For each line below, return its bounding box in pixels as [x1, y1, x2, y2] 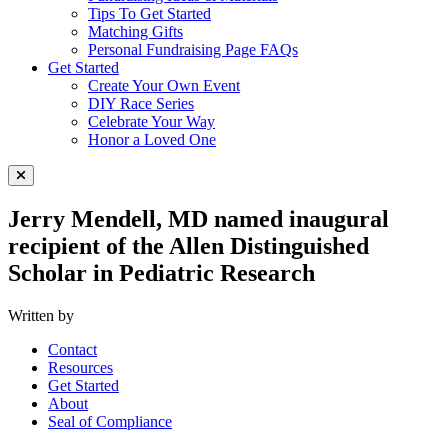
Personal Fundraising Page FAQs [88, 41, 298, 58]
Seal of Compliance [48, 412, 172, 430]
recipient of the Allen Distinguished [8, 232, 369, 259]
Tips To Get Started [88, 5, 211, 22]
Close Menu [20, 182, 89, 197]
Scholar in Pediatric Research [8, 259, 315, 286]
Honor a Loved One [88, 131, 216, 148]
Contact [48, 340, 97, 358]
